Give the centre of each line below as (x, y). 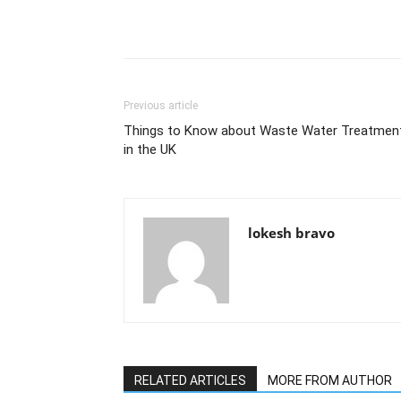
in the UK (150, 149)
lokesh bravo (291, 233)
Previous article (161, 106)
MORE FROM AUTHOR (330, 380)
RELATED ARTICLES (190, 380)
